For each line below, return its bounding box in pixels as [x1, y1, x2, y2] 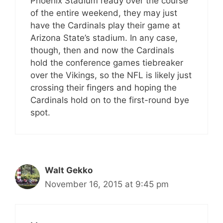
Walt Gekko [45, 165, 93, 175]
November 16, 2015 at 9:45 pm [45, 179, 169, 189]
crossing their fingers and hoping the [30, 82, 177, 93]
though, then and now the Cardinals [30, 45, 174, 55]
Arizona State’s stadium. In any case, [30, 32, 178, 43]
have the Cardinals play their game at [30, 20, 180, 30]
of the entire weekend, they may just [30, 7, 177, 18]
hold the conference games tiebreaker [30, 57, 183, 68]
